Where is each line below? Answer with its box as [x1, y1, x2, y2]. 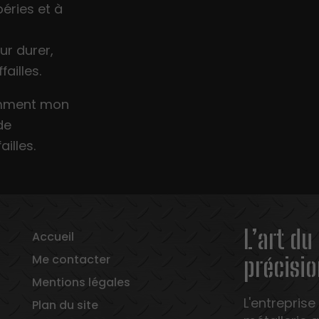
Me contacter [32, 251, 111, 268]
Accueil [32, 228, 75, 245]
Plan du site [32, 296, 99, 313]
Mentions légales [32, 273, 131, 291]
